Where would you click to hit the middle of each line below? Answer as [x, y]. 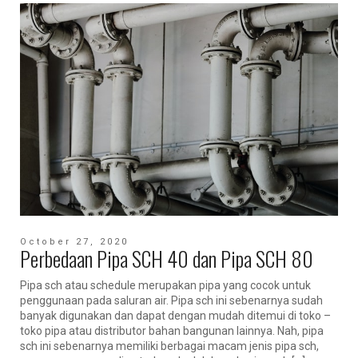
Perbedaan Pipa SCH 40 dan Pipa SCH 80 [167, 259]
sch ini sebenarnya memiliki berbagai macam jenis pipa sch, [169, 346]
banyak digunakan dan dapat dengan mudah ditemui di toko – [175, 316]
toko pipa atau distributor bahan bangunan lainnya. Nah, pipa [172, 331]
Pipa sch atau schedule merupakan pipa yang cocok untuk [165, 286]
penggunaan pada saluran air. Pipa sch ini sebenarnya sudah [171, 301]
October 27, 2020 [74, 242]
